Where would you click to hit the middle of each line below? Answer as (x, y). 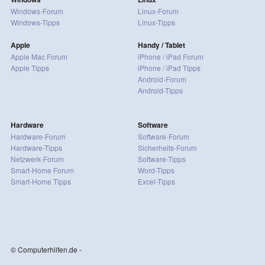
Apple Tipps (30, 67)
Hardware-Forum (38, 136)
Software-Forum (163, 136)
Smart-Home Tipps (41, 181)
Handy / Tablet (161, 45)
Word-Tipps (156, 170)
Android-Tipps (160, 90)
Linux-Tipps (156, 22)
